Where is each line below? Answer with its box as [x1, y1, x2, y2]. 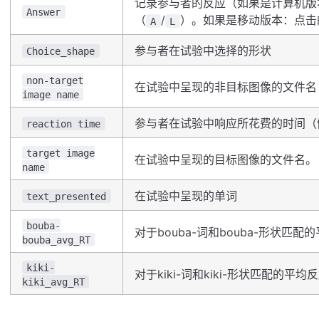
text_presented [26, 190, 107, 202]
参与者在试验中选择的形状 [135, 43, 271, 58]
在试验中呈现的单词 [135, 189, 237, 204]
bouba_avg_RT [22, 234, 90, 246]
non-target [26, 74, 84, 86]
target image [26, 147, 95, 159]
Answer [26, 6, 61, 18]
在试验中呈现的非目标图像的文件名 [135, 80, 317, 95]
